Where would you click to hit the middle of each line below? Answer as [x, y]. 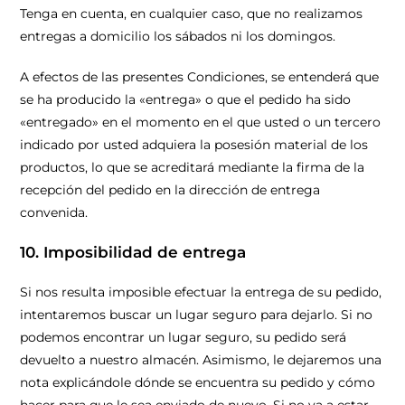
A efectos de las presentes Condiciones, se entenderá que [200, 77]
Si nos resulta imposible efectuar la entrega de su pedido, [201, 292]
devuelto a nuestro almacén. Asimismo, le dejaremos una [201, 360]
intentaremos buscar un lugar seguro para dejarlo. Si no [197, 315]
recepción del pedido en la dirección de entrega [170, 190]
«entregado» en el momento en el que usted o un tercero [201, 122]
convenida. [54, 212]
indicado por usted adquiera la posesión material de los [194, 145]
